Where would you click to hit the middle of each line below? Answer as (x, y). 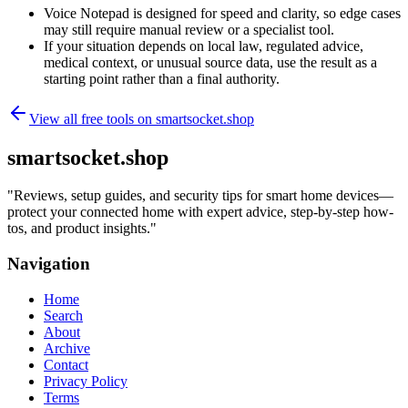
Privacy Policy (86, 381)
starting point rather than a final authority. (162, 78)
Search (63, 315)
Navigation (49, 264)
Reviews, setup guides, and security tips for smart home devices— (204, 196)
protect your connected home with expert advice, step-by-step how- (200, 212)
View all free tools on (92, 118)
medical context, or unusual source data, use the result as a (210, 62)
